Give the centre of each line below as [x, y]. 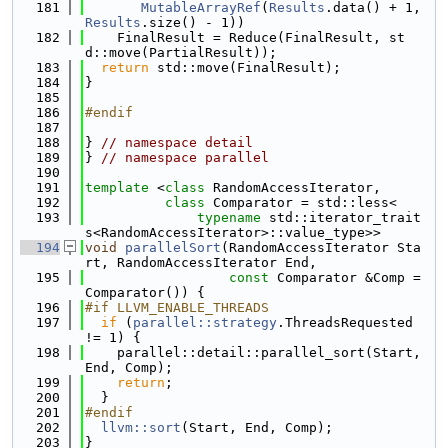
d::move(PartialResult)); [181, 52]
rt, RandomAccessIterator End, [201, 262]
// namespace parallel [185, 157]
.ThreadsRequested [345, 322]
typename [229, 217]
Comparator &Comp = [345, 277]
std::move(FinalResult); [245, 67]
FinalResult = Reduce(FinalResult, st [245, 37]
